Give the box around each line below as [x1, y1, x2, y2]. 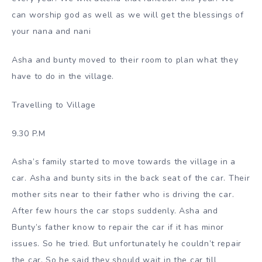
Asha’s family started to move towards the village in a [12, 156, 236, 168]
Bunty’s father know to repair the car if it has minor [12, 222, 225, 233]
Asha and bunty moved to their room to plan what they [12, 54, 239, 65]
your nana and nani [12, 26, 91, 37]
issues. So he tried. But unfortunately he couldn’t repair [12, 238, 242, 250]
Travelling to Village [12, 99, 96, 111]
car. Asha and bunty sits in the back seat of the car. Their [12, 173, 250, 184]
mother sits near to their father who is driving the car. [12, 189, 235, 201]
